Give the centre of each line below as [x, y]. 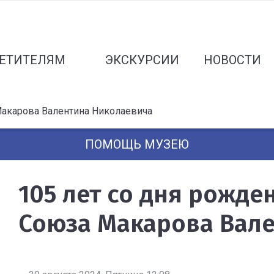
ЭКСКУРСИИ [143, 60]
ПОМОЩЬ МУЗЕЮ [137, 144]
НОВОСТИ [233, 60]
